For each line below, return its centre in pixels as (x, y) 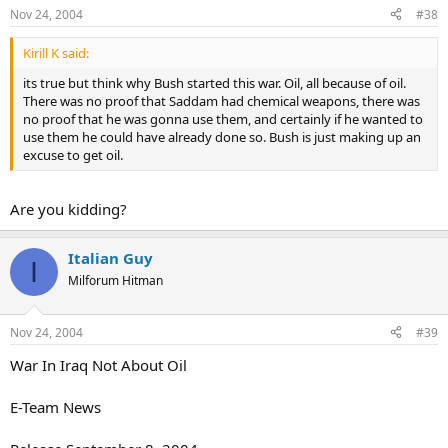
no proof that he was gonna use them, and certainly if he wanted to (223, 118)
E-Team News (55, 406)
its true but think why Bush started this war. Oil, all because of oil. (214, 82)
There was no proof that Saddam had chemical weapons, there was (221, 100)
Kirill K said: (56, 52)
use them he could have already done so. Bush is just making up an (222, 136)
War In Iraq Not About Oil (98, 364)
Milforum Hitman (115, 281)
